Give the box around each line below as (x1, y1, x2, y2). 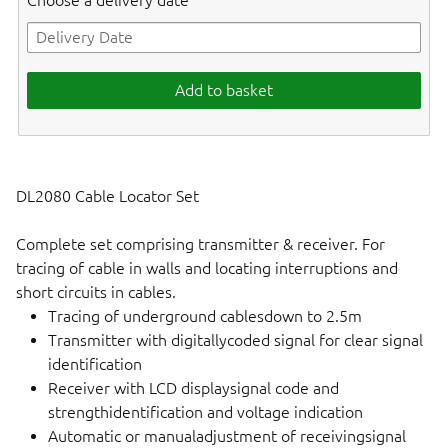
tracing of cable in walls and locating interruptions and (16, 258, 398, 277)
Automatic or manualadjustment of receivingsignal (48, 426, 406, 445)
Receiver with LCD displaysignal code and (48, 378, 339, 397)
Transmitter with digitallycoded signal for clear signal (48, 330, 423, 349)
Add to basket (175, 81, 273, 100)
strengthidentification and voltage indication (48, 402, 363, 421)
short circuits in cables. (16, 282, 176, 301)
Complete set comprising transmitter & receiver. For (16, 234, 385, 253)
